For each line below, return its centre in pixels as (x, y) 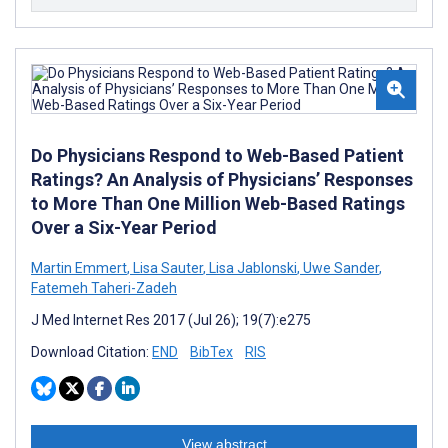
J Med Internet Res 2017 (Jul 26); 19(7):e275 (171, 319)
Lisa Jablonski (251, 267)
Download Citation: (91, 351)
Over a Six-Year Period (124, 227)
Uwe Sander (339, 267)
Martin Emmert (79, 267)
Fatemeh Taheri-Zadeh (104, 287)
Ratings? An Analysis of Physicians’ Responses (222, 179)
